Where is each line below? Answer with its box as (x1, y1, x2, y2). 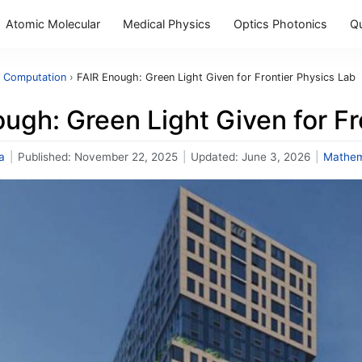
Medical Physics (123, 17, 211, 31)
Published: (18, 150, 74, 163)
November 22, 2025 (74, 150, 178, 163)
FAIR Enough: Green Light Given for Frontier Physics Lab (77, 71, 356, 83)
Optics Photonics (234, 17, 327, 31)
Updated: (191, 150, 242, 163)
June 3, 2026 (242, 150, 310, 163)
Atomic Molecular (6, 17, 100, 31)
